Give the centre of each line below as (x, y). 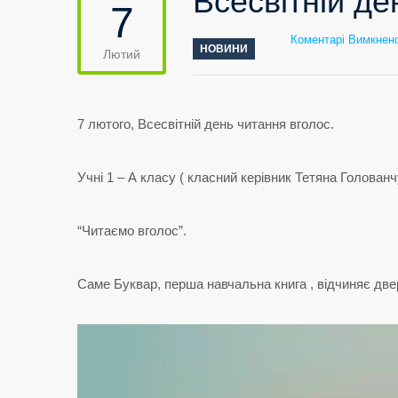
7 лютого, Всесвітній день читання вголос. (206, 124)
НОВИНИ (224, 49)
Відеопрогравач (124, 325)
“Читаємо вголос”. (132, 231)
